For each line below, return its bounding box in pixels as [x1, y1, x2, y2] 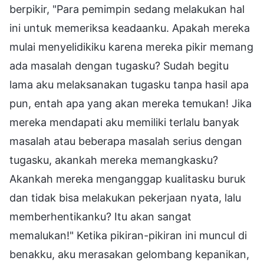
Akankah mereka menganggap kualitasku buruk [9, 172, 246, 185]
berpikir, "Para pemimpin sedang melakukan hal [9, 2, 245, 15]
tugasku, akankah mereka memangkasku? [9, 153, 218, 166]
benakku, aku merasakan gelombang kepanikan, [9, 247, 249, 260]
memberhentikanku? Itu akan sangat [9, 210, 192, 223]
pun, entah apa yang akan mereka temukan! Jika [9, 97, 252, 110]
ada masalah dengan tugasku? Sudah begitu [9, 59, 229, 72]
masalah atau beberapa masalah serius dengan [9, 134, 242, 147]
